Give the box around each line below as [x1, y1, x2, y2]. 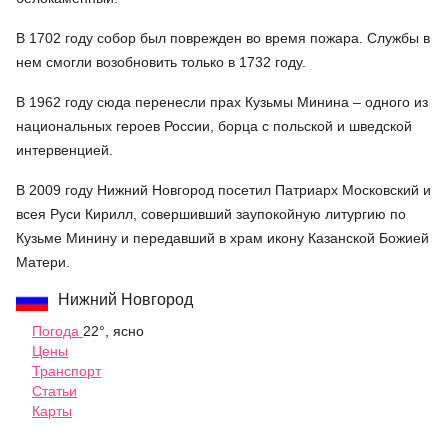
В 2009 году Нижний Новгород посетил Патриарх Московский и [16, 181, 431, 198]
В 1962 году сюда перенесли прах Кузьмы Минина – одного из [16, 93, 428, 110]
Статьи [32, 382, 77, 399]
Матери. [16, 253, 70, 270]
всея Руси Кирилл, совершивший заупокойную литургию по [16, 205, 406, 222]
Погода [32, 322, 83, 339]
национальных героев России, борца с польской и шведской [16, 117, 412, 134]
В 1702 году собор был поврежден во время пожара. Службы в [16, 29, 430, 46]
